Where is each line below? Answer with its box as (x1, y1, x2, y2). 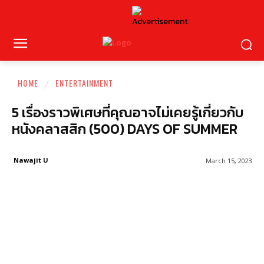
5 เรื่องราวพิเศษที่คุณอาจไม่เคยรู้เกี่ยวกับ (12, 101, 244, 123)
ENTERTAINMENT (55, 77, 113, 89)
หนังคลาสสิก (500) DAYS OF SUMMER (12, 118, 237, 139)
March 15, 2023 (206, 156, 252, 166)
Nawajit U (14, 155, 48, 164)
